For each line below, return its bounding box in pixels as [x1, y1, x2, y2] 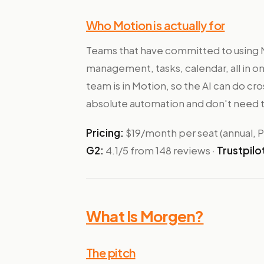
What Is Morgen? [86, 206, 204, 226]
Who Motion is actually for [86, 18, 225, 32]
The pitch [86, 245, 136, 260]
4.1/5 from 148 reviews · [104, 144, 217, 157]
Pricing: [86, 126, 124, 139]
